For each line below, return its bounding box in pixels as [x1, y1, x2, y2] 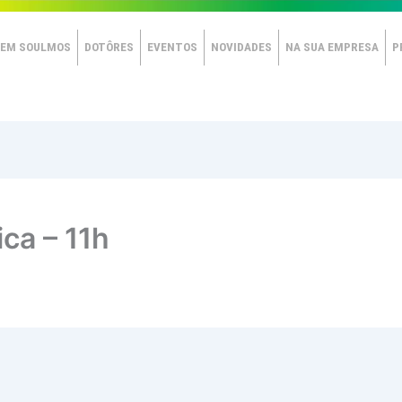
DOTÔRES [83, 40, 134, 54]
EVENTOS [146, 40, 197, 54]
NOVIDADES [210, 40, 272, 54]
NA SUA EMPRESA [284, 40, 379, 54]
